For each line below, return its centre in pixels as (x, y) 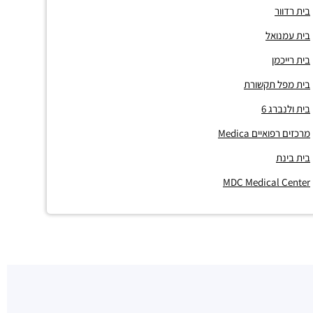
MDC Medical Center (267, 182)
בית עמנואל (288, 35)
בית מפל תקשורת (277, 84)
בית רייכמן (291, 60)
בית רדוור (292, 11)
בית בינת (293, 158)
